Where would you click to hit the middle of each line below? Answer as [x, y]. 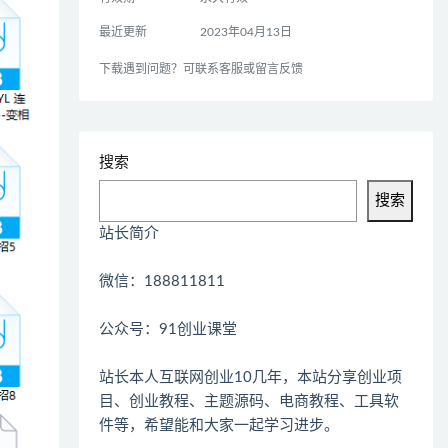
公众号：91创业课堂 [168, 329]
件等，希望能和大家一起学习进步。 [219, 425]
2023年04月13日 [245, 32]
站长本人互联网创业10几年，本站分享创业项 [251, 377]
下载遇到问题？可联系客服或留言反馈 [201, 69]
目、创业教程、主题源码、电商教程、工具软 [249, 401]
